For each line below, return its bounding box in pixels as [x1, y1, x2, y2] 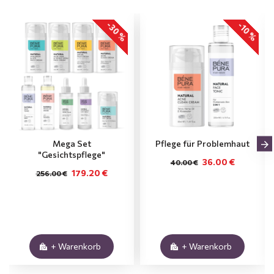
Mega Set [52, 138, 91, 149]
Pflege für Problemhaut [155, 138, 250, 149]
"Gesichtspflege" [38, 149, 105, 160]
